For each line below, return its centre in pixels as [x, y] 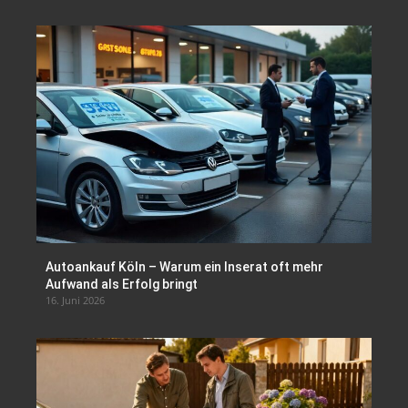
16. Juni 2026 [75, 301]
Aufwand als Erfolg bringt [122, 285]
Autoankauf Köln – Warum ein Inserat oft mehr [184, 267]
